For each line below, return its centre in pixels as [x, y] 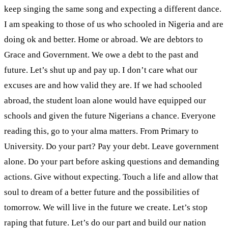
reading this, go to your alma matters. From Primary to [101, 131]
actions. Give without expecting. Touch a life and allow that [111, 177]
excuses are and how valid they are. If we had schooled [103, 85]
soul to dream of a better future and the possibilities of [102, 192]
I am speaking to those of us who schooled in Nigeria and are [114, 24]
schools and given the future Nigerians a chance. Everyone [110, 116]
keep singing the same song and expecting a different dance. [113, 9]
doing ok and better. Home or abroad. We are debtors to [104, 39]
